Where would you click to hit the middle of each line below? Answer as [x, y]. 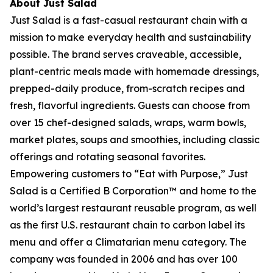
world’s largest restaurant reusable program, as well [133, 208]
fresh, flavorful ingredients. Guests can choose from [130, 105]
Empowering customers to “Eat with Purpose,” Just [129, 174]
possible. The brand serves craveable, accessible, [126, 54]
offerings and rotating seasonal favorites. [108, 157]
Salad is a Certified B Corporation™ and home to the [133, 191]
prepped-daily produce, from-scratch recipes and [127, 88]
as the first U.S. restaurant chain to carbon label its [127, 225]
